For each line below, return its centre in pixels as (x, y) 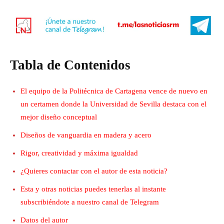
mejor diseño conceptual (59, 117)
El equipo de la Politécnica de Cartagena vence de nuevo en (114, 91)
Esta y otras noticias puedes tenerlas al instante (93, 189)
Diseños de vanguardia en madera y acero (86, 135)
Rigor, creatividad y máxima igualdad (79, 153)
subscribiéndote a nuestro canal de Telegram (90, 202)
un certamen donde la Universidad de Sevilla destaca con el (113, 104)
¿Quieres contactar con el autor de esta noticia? (94, 171)
